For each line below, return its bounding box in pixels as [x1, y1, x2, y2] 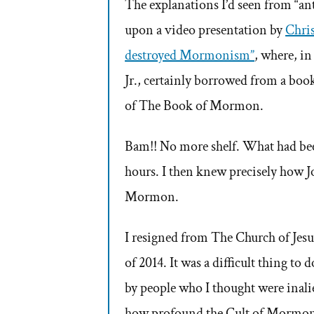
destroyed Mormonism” [125, 46, 255, 65]
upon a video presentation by [125, 21, 286, 40]
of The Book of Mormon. [125, 97, 264, 116]
